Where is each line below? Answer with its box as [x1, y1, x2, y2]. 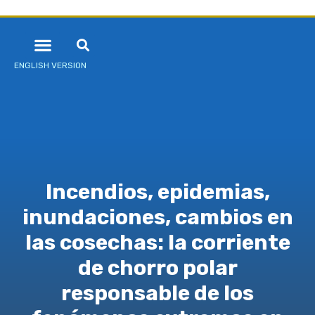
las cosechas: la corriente [25, 230, 290, 256]
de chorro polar [77, 255, 238, 281]
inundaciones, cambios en [22, 205, 293, 231]
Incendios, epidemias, [45, 179, 270, 205]
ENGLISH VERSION [14, 60, 86, 70]
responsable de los [61, 281, 254, 307]
